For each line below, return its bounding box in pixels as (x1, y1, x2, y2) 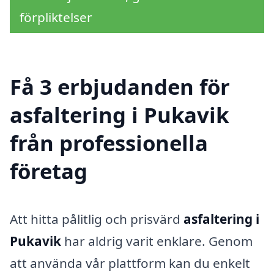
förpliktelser (20, 9, 92, 26)
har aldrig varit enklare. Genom (61, 232, 253, 250)
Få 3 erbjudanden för (10, 72, 230, 101)
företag (10, 156, 87, 185)
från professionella (10, 128, 208, 157)
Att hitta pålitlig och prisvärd (10, 210, 183, 228)
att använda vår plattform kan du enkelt (10, 254, 250, 272)
